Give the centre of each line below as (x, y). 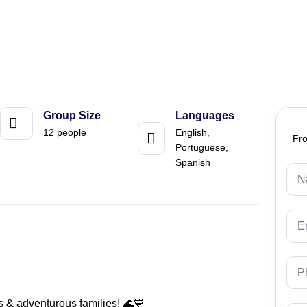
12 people (65, 132)
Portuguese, (202, 147)
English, (193, 132)
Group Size (72, 115)
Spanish (193, 162)
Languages (205, 115)
